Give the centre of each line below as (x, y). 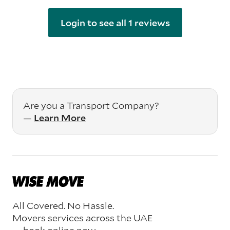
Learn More (60, 118)
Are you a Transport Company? (91, 105)
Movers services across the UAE (82, 218)
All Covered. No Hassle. (63, 206)
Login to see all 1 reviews (115, 23)
